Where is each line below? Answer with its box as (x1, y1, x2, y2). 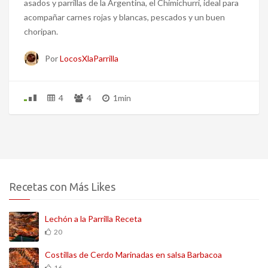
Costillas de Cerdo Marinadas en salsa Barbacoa (45, 249, 222, 260)
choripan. (24, 26, 58, 36)
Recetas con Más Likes (9, 180, 115, 193)
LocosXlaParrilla (60, 53, 118, 63)
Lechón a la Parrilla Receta (45, 213, 142, 224)
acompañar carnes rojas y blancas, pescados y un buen (24, 11, 225, 22)
